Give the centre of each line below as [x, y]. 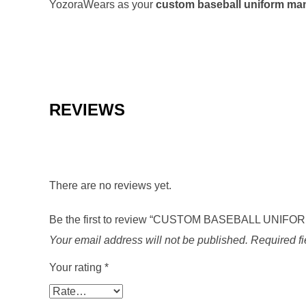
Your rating [77, 267]
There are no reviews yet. [110, 185]
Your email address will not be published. [149, 240]
